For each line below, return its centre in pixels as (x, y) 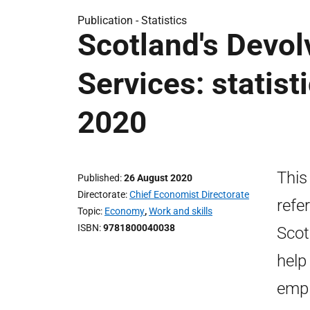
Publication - (109, 20)
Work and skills (181, 211)
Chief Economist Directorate (189, 194)
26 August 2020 (158, 178)
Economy (125, 211)
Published (99, 178)
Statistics (164, 20)
